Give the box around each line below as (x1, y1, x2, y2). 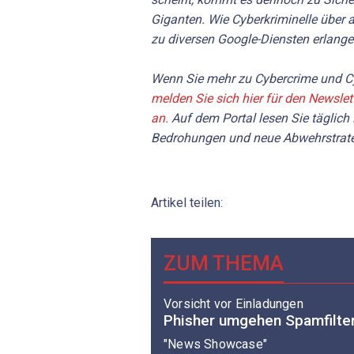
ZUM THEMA (164, 251, 284, 276)
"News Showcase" (164, 337, 267, 352)
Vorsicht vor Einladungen (164, 296, 303, 311)
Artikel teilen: (151, 195, 223, 211)
